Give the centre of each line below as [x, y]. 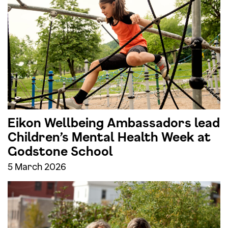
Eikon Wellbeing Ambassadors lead [114, 122]
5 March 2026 [37, 166]
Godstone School [60, 151]
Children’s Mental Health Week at [109, 137]
